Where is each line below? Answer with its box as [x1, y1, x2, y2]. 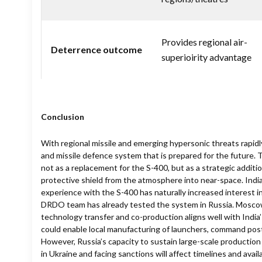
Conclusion [41, 111, 84, 122]
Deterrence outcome [51, 43, 142, 55]
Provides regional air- [161, 36, 247, 47]
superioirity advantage [161, 51, 251, 63]
